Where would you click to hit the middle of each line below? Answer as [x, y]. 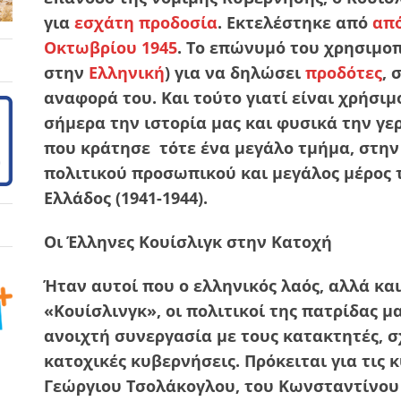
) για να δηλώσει [235, 72]
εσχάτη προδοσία [146, 22]
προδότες [344, 72]
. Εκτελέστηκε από [295, 22]
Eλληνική [127, 72]
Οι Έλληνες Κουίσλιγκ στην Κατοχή [188, 241]
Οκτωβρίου [90, 47]
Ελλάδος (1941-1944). [126, 197]
